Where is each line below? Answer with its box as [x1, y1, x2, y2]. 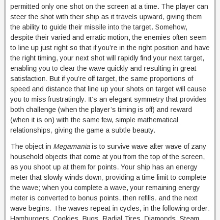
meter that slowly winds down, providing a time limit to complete [10, 173, 206, 181]
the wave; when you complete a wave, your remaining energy [10, 184, 200, 192]
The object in [10, 142, 53, 150]
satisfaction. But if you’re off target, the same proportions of [10, 75, 193, 82]
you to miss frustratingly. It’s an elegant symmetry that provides [10, 95, 207, 103]
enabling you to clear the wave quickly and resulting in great [10, 64, 196, 72]
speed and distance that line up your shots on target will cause [10, 85, 206, 93]
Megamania [53, 142, 90, 150]
